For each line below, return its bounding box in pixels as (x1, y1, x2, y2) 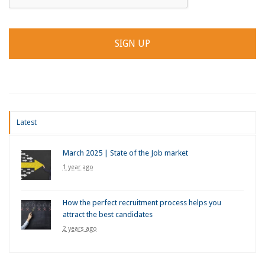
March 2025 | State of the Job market (62, 148, 188, 158)
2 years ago (62, 225, 97, 233)
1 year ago (62, 163, 93, 172)
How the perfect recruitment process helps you (62, 198, 221, 208)
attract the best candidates (62, 210, 153, 219)
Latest (16, 117, 37, 128)
